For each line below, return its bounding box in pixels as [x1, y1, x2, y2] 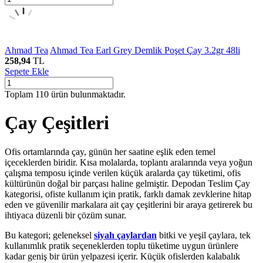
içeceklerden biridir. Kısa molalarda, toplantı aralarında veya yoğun [5, 157, 252, 167]
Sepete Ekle [5, 66, 49, 76]
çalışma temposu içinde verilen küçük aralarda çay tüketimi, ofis [5, 167, 241, 178]
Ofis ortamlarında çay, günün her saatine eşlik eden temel [5, 146, 215, 157]
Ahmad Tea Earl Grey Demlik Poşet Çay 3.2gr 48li [50, 45, 240, 55]
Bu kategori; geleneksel [5, 230, 94, 240]
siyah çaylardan [94, 230, 157, 240]
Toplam [5, 89, 35, 99]
